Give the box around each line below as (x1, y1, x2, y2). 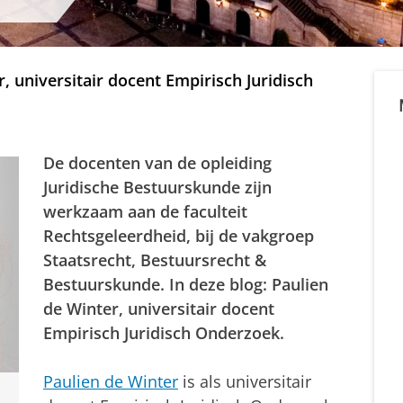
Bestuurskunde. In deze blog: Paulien (43, 273, 328, 296)
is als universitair (178, 371, 311, 393)
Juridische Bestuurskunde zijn (43, 176, 272, 199)
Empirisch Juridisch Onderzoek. (43, 322, 284, 345)
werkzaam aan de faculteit (43, 201, 247, 223)
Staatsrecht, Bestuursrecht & (43, 249, 266, 272)
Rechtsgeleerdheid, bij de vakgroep (43, 225, 314, 247)
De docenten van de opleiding (43, 152, 272, 175)
